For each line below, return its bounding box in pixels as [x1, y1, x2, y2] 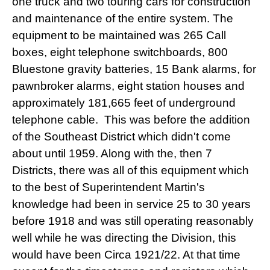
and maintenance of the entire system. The [12, 11, 233, 25]
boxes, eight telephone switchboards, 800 [12, 45, 228, 58]
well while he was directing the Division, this [12, 231, 236, 244]
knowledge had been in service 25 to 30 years [12, 197, 251, 210]
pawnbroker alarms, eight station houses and [12, 79, 245, 92]
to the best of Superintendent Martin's [12, 180, 205, 193]
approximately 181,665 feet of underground [12, 96, 236, 109]
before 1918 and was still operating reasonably [12, 214, 254, 227]
